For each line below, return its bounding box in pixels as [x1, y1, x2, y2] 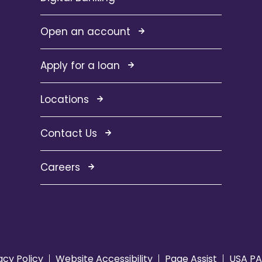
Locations [40, 92, 89, 107]
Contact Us [40, 126, 98, 141]
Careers [40, 160, 81, 175]
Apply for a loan [40, 58, 120, 73]
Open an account [40, 25, 131, 39]
